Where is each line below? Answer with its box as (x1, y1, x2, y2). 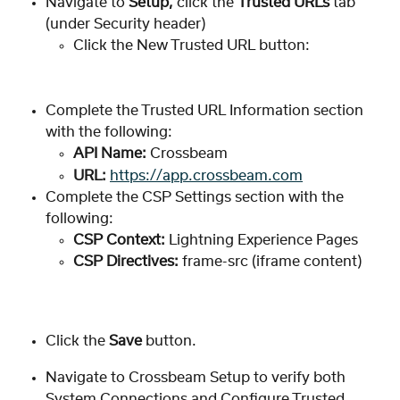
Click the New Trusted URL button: (73, 38, 310, 54)
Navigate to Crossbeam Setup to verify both (46, 370, 349, 385)
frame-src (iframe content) (179, 254, 362, 270)
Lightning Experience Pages (169, 232, 358, 247)
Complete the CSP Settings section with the (46, 189, 347, 204)
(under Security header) (46, 17, 205, 32)
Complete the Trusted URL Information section (46, 104, 367, 119)
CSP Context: (73, 232, 169, 247)
